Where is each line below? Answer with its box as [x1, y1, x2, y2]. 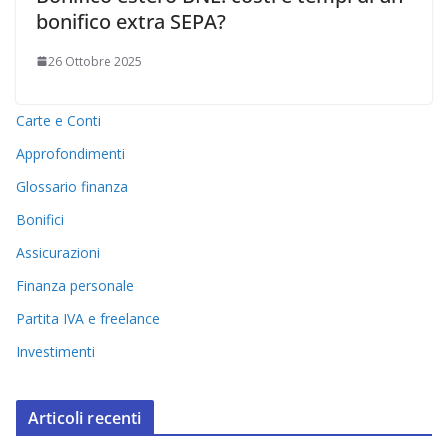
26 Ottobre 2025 [48, 52, 142, 70]
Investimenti [16, 341, 95, 361]
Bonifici [16, 209, 64, 229]
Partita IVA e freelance [16, 308, 160, 328]
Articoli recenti [28, 406, 142, 429]
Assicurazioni [16, 242, 100, 262]
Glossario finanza [16, 176, 128, 196]
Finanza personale [16, 275, 134, 295]
